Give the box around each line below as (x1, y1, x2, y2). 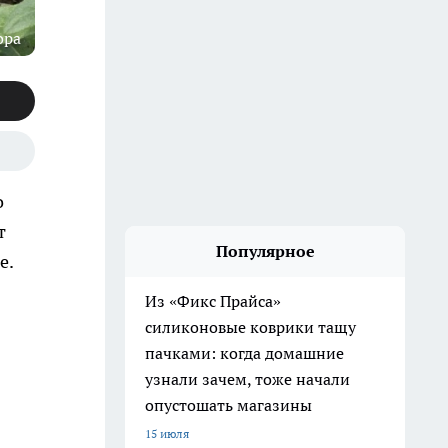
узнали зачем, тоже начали (145, 369, 350, 389)
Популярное (215, 241, 315, 261)
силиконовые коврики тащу (145, 317, 356, 337)
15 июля (145, 426, 189, 441)
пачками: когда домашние (145, 343, 344, 363)
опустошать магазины (145, 395, 312, 415)
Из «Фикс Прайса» (145, 291, 281, 311)
